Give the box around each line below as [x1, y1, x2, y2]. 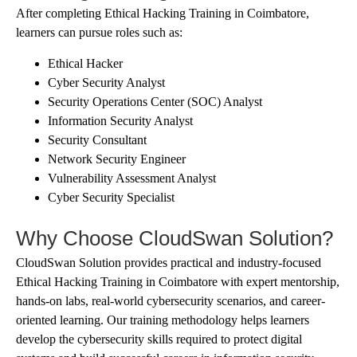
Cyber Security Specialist [48, 190, 175, 204]
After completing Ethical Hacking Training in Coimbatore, [16, 6, 309, 21]
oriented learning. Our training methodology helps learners [16, 312, 309, 327]
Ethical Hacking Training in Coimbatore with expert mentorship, [16, 274, 339, 288]
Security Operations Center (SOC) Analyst [48, 94, 262, 108]
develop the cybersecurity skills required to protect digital [16, 331, 302, 346]
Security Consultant [48, 132, 147, 147]
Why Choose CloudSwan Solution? [16, 226, 333, 250]
